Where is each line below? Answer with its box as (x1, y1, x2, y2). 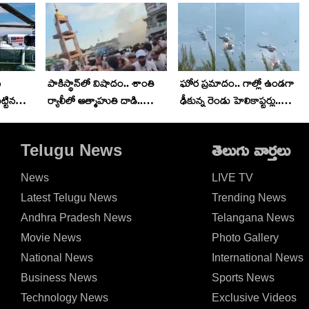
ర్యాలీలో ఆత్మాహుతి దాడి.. (48, 94, 143, 106)
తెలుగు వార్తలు (211, 140, 290, 159)
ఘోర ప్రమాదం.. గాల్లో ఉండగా (179, 77, 294, 89)
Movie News (21, 231, 82, 243)
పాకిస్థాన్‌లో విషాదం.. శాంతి (48, 77, 155, 89)
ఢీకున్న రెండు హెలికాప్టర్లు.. (179, 94, 281, 106)
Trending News (211, 191, 286, 203)
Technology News (21, 291, 109, 303)
